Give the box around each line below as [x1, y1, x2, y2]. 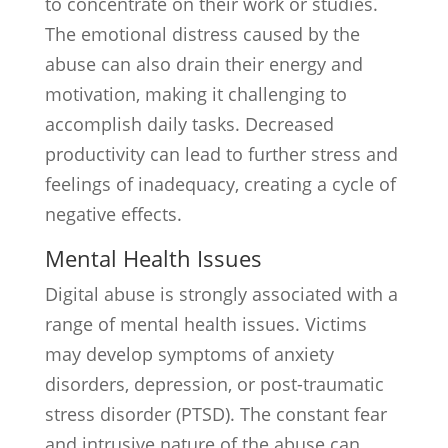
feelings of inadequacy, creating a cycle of [44, 172, 396, 196]
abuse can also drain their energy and [44, 52, 363, 76]
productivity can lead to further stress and [44, 142, 398, 166]
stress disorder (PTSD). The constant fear [44, 402, 387, 426]
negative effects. [44, 202, 182, 226]
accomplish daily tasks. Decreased [44, 112, 334, 136]
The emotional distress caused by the [44, 22, 360, 46]
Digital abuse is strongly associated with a [44, 282, 398, 306]
